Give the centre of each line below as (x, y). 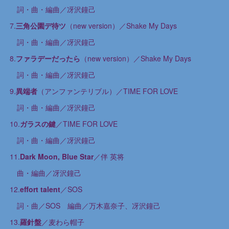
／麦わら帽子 (63, 222)
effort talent (40, 189)
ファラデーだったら (48, 58)
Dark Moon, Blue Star (56, 156)
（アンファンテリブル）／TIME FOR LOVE (107, 91)
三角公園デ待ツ (41, 26)
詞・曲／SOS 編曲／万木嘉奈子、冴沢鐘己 (85, 205)
